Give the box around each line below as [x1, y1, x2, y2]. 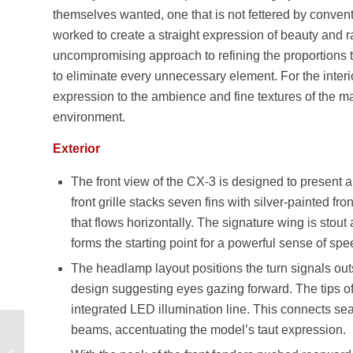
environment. [53, 110, 125, 124]
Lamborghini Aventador [28, 339, 132, 351]
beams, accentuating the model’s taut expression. [71, 323, 346, 337]
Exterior [53, 141, 100, 155]
